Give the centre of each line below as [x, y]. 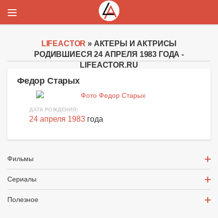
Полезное [23, 200]
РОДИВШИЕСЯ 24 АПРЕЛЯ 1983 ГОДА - [109, 54]
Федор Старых [48, 81]
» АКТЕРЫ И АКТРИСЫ [131, 44]
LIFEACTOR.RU [109, 65]
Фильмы [20, 159]
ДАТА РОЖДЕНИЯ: [54, 109]
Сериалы [22, 179]
